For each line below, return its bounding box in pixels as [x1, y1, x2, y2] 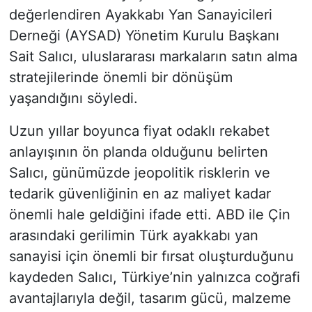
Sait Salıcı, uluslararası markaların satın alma [8, 47, 297, 65]
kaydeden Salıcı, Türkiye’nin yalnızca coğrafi [8, 268, 300, 286]
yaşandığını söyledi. [8, 89, 138, 107]
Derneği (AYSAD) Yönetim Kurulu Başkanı [8, 26, 279, 44]
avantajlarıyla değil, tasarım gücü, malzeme [8, 289, 291, 306]
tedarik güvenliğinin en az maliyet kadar [8, 185, 271, 202]
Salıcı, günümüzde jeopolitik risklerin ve [8, 164, 270, 181]
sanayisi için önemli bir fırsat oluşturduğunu [8, 247, 294, 265]
